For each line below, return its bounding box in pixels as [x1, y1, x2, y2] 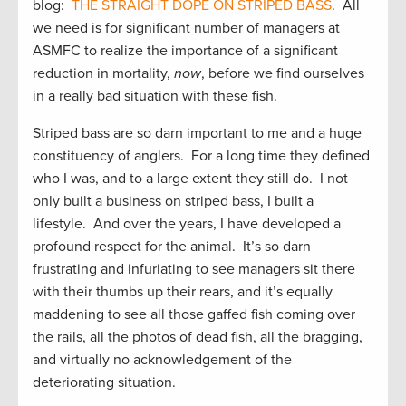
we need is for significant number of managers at [33, 19, 340, 38]
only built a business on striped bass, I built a [33, 192, 314, 211]
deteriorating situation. [33, 373, 176, 392]
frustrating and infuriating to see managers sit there [33, 260, 355, 279]
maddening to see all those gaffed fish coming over [33, 305, 355, 324]
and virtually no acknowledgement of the [33, 351, 292, 370]
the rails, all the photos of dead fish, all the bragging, [33, 328, 362, 347]
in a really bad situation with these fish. [33, 87, 277, 106]
